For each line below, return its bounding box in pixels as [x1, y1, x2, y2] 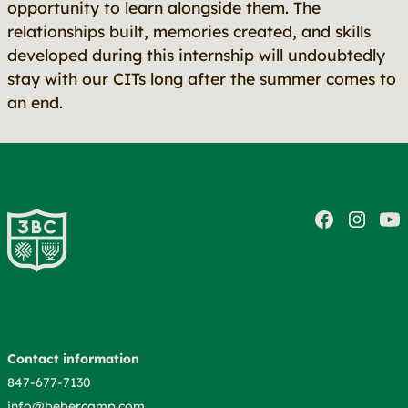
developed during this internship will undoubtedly [7, 45, 385, 65]
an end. [7, 92, 63, 112]
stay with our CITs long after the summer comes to [7, 68, 396, 88]
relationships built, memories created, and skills [7, 21, 371, 41]
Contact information [7, 351, 139, 367]
